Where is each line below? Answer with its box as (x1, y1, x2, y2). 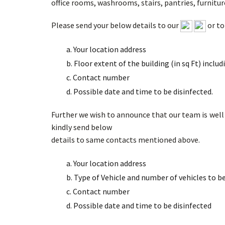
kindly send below (51, 122, 112, 133)
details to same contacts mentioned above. (51, 135, 200, 145)
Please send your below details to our (51, 20, 180, 30)
